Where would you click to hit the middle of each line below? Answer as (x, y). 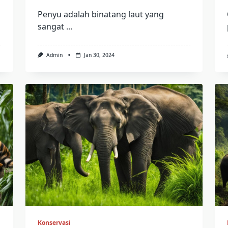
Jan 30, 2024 (99, 55)
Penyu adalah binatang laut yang (101, 14)
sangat (51, 26)
